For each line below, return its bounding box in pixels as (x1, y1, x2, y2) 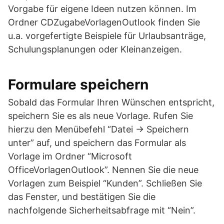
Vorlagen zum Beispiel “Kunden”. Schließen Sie (8, 178, 202, 188)
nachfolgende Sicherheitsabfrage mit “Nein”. (8, 205, 195, 215)
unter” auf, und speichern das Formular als (8, 137, 186, 148)
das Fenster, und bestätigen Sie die (8, 191, 155, 202)
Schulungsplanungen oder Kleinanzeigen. (8, 44, 182, 54)
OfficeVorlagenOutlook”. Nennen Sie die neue (8, 164, 198, 175)
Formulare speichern (8, 76, 148, 93)
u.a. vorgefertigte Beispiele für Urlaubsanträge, (8, 30, 206, 41)
